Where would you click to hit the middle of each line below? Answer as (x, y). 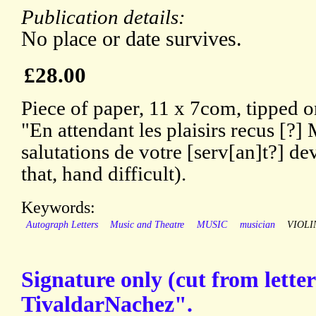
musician (257, 225)
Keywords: (58, 207)
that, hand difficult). (104, 174)
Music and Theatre (147, 225)
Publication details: (106, 17)
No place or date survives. (132, 39)
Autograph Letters (62, 225)
